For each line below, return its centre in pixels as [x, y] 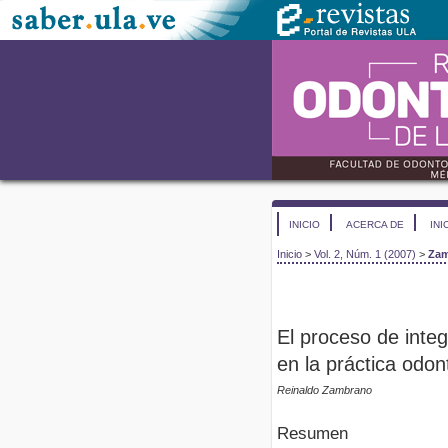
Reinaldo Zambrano [324, 390]
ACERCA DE [375, 224]
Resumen [312, 433]
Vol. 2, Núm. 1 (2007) [365, 254]
